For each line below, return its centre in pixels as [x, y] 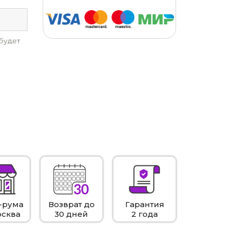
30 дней [72, 214]
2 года [145, 214]
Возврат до [71, 204]
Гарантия [145, 204]
